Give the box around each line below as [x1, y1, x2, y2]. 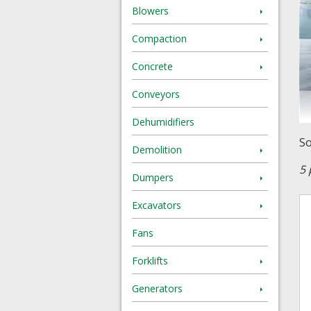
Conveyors [132, 87, 180, 101]
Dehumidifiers [132, 115, 194, 128]
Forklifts [132, 254, 168, 267]
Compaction [132, 32, 187, 45]
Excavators [132, 199, 181, 212]
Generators [132, 282, 183, 295]
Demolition [132, 143, 182, 156]
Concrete [132, 60, 173, 73]
